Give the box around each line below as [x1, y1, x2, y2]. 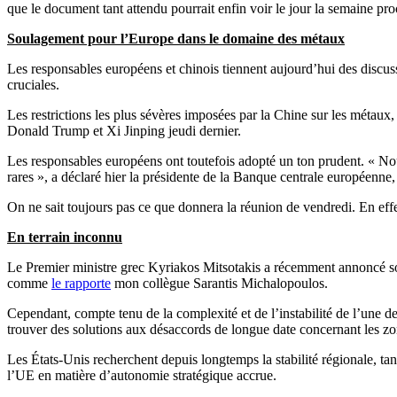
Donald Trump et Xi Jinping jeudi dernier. [7, 122, 241, 138]
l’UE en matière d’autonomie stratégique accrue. [7, 367, 276, 383]
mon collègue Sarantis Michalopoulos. [111, 275, 328, 291]
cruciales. [7, 76, 59, 92]
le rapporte [51, 275, 111, 291]
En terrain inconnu [7, 229, 122, 245]
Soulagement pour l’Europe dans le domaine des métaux [7, 30, 345, 46]
